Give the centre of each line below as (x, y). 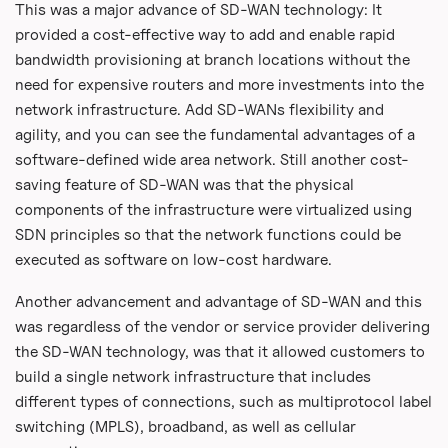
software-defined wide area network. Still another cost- (211, 159)
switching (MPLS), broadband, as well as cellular (185, 427)
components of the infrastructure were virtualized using (213, 209)
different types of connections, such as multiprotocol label (223, 402)
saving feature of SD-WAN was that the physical (184, 184)
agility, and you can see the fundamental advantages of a (214, 134)
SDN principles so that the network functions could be (207, 234)
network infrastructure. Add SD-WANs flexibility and (199, 109)
